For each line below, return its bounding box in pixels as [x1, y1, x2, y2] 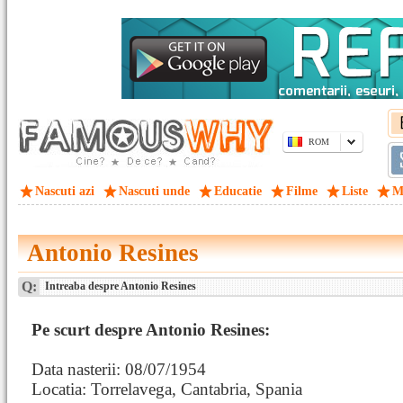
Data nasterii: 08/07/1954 [31, 360, 206, 379]
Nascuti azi [35, 184, 94, 198]
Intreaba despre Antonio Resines [42, 280, 196, 292]
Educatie [214, 184, 262, 198]
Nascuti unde [119, 184, 190, 198]
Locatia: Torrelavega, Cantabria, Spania [31, 380, 302, 399]
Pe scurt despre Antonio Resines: [31, 320, 270, 339]
